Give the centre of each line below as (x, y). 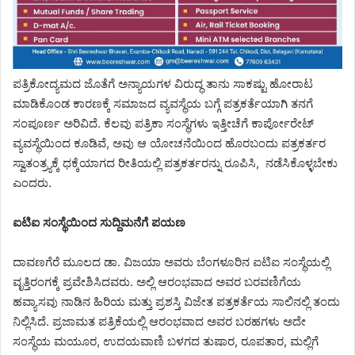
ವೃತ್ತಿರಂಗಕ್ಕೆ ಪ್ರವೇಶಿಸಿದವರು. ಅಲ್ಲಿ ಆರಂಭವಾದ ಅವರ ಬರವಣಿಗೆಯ (157, 282)
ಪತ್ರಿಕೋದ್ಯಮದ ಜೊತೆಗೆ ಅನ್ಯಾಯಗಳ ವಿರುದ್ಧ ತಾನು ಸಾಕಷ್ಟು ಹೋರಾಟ (163, 84)
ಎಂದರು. (32, 183)
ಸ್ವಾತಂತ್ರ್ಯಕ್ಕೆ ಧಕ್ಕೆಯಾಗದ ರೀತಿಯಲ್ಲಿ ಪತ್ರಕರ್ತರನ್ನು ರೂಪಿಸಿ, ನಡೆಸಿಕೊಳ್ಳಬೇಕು (175, 163)
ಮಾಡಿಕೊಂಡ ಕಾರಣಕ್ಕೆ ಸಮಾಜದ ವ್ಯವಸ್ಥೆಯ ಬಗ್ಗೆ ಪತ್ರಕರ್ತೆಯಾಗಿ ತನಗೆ (163, 104)
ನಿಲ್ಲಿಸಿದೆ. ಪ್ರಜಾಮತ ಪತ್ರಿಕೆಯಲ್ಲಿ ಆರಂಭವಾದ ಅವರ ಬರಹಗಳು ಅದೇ (159, 322)
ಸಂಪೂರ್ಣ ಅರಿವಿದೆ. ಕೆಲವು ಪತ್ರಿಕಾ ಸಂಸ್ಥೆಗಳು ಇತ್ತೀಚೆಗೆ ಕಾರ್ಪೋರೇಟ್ (163, 124)
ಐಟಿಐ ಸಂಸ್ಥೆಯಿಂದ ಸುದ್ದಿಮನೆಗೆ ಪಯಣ (99, 223)
